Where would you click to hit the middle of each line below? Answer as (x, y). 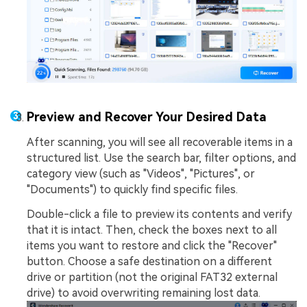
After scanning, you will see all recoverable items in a (160, 142)
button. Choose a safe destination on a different (149, 261)
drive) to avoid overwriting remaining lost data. (144, 293)
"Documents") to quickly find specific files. (132, 189)
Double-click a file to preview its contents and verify (159, 214)
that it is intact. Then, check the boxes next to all (152, 230)
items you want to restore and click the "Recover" (152, 245)
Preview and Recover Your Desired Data (147, 117)
